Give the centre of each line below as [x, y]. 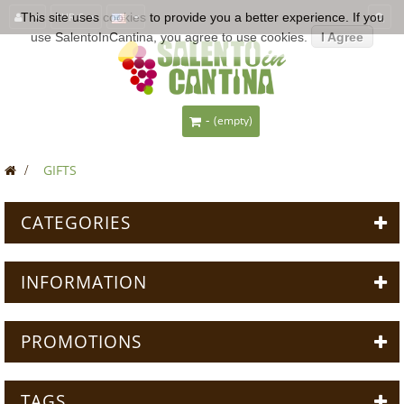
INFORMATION [84, 282]
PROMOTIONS [81, 342]
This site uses [61, 17]
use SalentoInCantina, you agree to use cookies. [169, 37]
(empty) [233, 120]
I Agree [342, 37]
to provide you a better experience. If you [265, 17]
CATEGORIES [76, 223]
